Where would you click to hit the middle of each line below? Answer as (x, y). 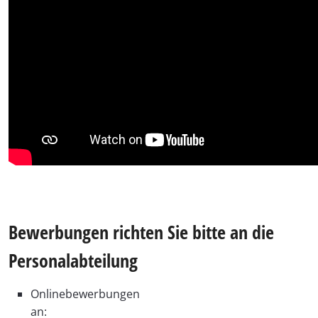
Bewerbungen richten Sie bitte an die (141, 232)
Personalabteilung (73, 260)
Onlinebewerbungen (85, 294)
